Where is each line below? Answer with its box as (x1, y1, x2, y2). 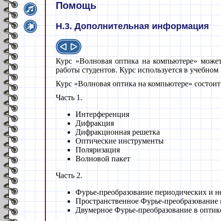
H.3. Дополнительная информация (56, 21, 209, 31)
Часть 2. (56, 171, 82, 180)
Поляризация (75, 145, 120, 154)
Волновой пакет (75, 154, 130, 163)
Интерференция (75, 110, 129, 118)
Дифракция (75, 118, 114, 127)
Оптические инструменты (75, 136, 164, 145)
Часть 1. (56, 93, 82, 102)
